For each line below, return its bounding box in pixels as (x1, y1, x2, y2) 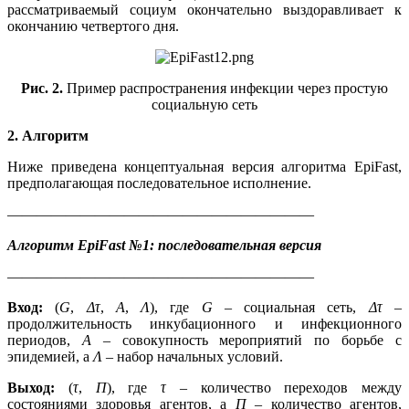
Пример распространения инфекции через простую (63, 80, 388, 97)
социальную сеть (152, 97, 257, 113)
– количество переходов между (166, 380, 402, 396)
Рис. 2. (21, 80, 63, 97)
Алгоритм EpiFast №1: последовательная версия (7, 237, 321, 254)
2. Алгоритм (7, 128, 89, 144)
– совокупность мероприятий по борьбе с (90, 332, 403, 349)
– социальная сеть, (212, 299, 369, 316)
